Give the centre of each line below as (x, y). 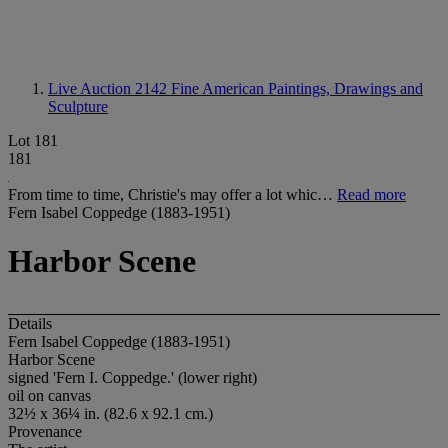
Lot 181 (33, 140)
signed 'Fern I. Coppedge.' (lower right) (132, 377)
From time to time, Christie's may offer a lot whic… (172, 194)
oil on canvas (49, 395)
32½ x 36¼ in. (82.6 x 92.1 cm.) (110, 413)
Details (30, 323)
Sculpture (78, 106)
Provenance (45, 431)
